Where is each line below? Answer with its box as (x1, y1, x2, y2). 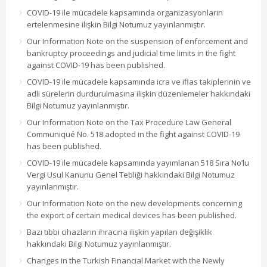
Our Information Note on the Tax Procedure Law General (27, 117, 231, 128)
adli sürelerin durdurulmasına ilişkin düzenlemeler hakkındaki (27, 88, 250, 100)
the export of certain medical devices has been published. (27, 210, 237, 221)
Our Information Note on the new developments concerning (27, 198, 242, 209)
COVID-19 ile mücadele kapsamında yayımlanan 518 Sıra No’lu (27, 157, 249, 169)
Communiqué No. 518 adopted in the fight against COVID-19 (27, 129, 240, 140)
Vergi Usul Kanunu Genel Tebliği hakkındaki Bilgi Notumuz (27, 169, 235, 181)
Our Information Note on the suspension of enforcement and (27, 36, 248, 47)
